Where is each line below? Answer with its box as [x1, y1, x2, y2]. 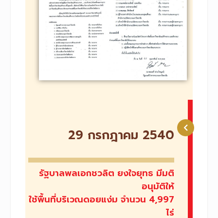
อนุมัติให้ [142, 179, 175, 193]
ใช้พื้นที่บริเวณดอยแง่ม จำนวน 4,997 [29, 192, 175, 206]
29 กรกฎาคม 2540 [68, 126, 175, 145]
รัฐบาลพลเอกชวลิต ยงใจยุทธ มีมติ [39, 166, 175, 180]
